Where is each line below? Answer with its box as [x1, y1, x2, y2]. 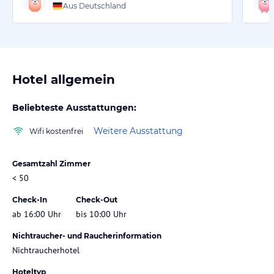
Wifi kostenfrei [29, 126, 83, 136]
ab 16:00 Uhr [12, 208, 61, 220]
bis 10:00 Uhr [76, 208, 127, 220]
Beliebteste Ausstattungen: [12, 102, 136, 113]
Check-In [12, 194, 47, 204]
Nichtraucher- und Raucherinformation [12, 231, 161, 240]
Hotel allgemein [12, 72, 115, 87]
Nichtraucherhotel [12, 244, 80, 256]
